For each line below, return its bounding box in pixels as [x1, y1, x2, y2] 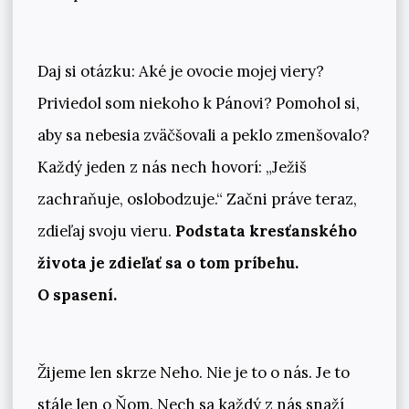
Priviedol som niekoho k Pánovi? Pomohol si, [37, 92, 360, 113]
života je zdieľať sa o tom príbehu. [37, 252, 299, 273]
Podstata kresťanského [171, 220, 357, 241]
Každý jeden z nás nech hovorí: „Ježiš [37, 156, 307, 177]
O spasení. [37, 284, 117, 305]
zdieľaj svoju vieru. [37, 220, 172, 241]
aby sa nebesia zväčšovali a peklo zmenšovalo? [37, 124, 370, 145]
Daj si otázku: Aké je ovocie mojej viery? [37, 60, 324, 81]
